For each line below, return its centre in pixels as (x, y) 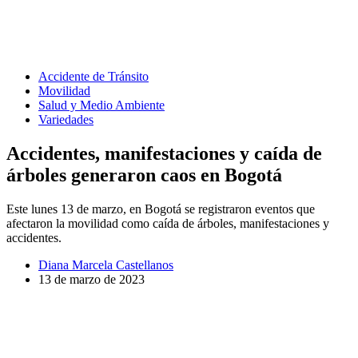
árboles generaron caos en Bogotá (144, 175)
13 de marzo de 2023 (91, 280)
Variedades (66, 120)
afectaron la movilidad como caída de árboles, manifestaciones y (168, 224)
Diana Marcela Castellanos (106, 265)
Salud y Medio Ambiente (101, 105)
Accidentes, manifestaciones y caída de (164, 154)
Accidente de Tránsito (93, 77)
